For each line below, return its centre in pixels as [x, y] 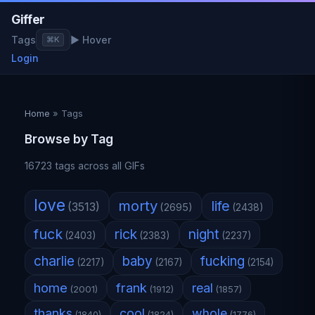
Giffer [28, 19]
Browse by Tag [69, 139]
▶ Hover [91, 40]
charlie [54, 262]
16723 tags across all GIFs [85, 166]
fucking [223, 262]
